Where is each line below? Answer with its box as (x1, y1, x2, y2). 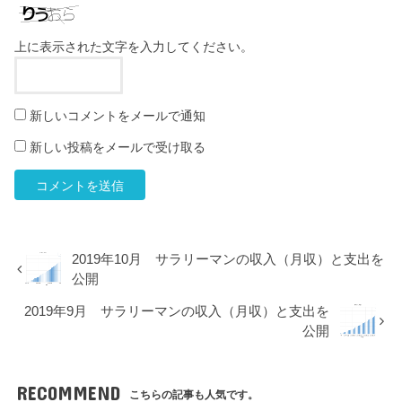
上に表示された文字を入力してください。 (14, 39, 254, 55)
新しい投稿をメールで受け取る (30, 140, 206, 155)
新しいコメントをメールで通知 (30, 109, 206, 124)
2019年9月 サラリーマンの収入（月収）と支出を (24, 303, 330, 319)
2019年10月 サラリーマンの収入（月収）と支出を (72, 252, 385, 267)
